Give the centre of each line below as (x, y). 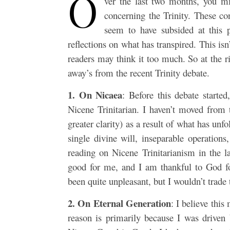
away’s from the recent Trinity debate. (139, 72)
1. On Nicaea (95, 94)
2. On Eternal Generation (119, 203)
